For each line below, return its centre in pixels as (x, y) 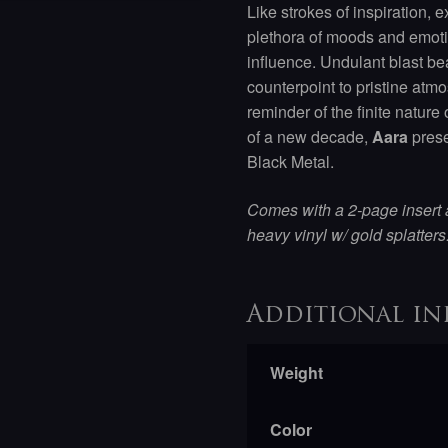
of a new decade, (310, 137)
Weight (296, 372)
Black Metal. (291, 162)
